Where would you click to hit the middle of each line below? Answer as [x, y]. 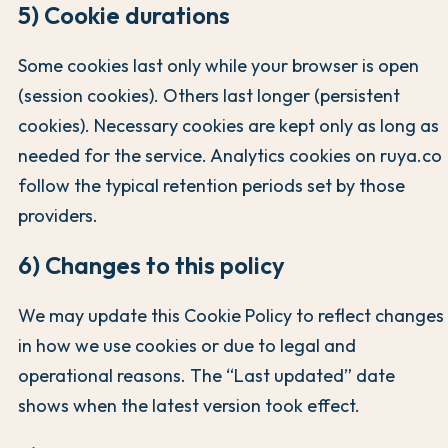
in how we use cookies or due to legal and [187, 346]
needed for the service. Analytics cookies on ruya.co [230, 155]
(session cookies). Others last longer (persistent [209, 95]
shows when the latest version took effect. [189, 406]
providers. [58, 215]
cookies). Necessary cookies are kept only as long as [228, 125]
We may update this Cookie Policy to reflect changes [231, 316]
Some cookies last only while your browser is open [218, 65]
